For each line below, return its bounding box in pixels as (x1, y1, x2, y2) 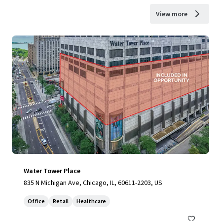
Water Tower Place (24, 166, 80, 175)
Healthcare (76, 197, 106, 205)
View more (156, 9, 187, 18)
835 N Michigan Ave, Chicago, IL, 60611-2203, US (24, 178, 162, 187)
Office (28, 197, 45, 205)
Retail (53, 197, 69, 205)
